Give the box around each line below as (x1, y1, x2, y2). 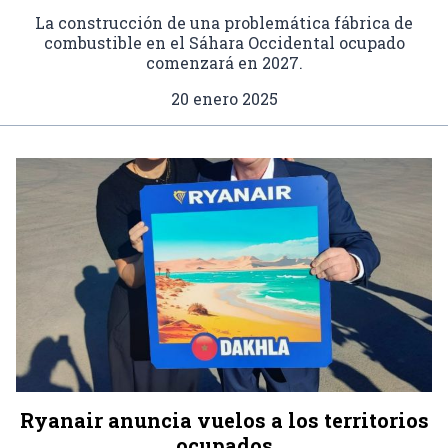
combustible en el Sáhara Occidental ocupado (43, 31, 405, 53)
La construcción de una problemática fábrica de (35, 11, 413, 33)
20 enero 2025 (170, 87, 278, 109)
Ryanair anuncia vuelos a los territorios (19, 406, 429, 433)
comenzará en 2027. (145, 51, 303, 73)
